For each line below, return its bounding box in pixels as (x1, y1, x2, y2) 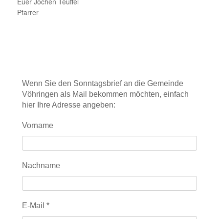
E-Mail (22, 201, 46, 210)
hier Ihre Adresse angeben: (22, 100, 115, 109)
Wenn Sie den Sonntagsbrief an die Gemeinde (22, 79, 183, 88)
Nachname (22, 161, 60, 170)
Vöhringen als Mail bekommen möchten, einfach (22, 89, 189, 98)
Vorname (22, 121, 53, 130)
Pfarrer (17, 7, 39, 17)
